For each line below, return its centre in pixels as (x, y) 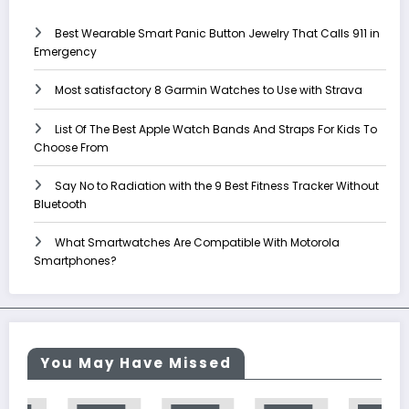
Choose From (71, 148)
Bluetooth (60, 204)
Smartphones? (75, 261)
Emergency (65, 52)
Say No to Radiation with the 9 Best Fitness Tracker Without (217, 186)
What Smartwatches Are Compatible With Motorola (197, 243)
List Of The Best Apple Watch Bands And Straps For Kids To (216, 130)
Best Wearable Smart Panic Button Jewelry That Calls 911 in (217, 34)
